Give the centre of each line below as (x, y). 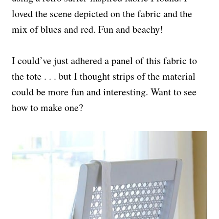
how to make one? (47, 107)
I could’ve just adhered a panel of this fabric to (104, 60)
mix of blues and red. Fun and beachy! (88, 29)
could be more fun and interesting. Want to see (104, 91)
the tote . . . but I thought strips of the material (104, 76)
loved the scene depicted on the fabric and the (102, 13)
